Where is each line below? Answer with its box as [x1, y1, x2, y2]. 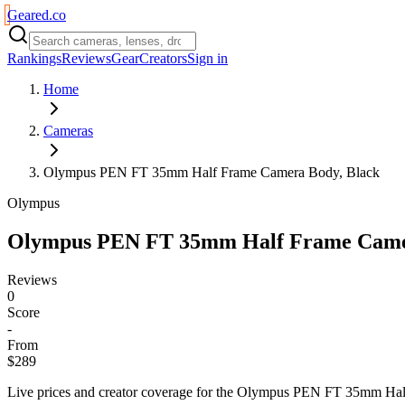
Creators [139, 51, 187, 66]
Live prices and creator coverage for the [7, 383, 237, 400]
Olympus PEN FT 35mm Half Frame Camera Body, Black [43, 165, 380, 180]
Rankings [7, 51, 61, 66]
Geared [7, 7, 49, 23]
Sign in [187, 51, 228, 66]
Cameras [43, 123, 93, 138]
